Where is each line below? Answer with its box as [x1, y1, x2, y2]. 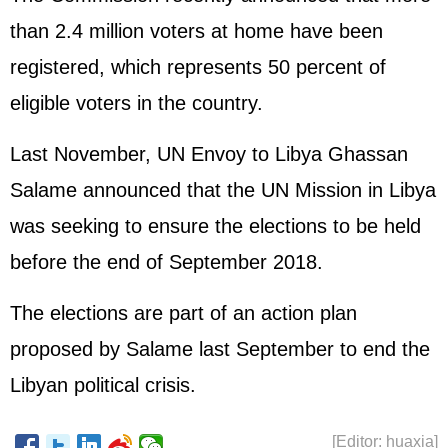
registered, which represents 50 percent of [10, 56, 386, 78]
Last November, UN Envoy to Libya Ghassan [10, 143, 408, 165]
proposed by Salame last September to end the [10, 338, 430, 360]
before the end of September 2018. [10, 251, 323, 273]
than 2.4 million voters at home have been [10, 20, 383, 42]
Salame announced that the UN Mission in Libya [10, 179, 436, 201]
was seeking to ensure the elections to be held [10, 215, 421, 237]
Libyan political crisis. [10, 374, 196, 396]
